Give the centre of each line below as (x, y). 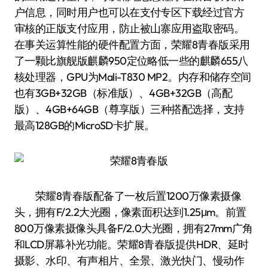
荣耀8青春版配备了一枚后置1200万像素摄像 (128, 196)
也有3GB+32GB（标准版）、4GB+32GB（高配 (124, 93)
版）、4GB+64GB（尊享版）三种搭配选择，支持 (130, 109)
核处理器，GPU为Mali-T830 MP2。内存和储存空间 (133, 77)
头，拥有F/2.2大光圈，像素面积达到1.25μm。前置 (130, 212)
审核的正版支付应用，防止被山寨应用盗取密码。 (130, 28)
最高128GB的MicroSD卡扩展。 (85, 125)
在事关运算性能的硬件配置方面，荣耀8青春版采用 (132, 45)
